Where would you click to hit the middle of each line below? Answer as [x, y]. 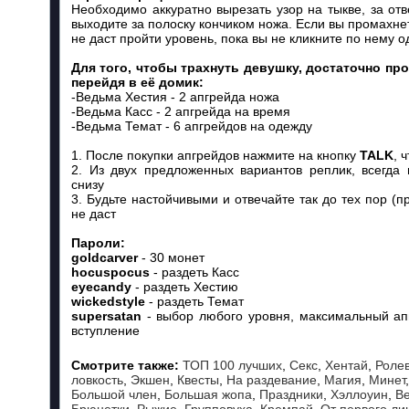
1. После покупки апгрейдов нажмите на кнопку [215, 155]
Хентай [346, 365]
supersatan [106, 316]
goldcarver [105, 257]
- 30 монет [171, 257]
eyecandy [101, 287]
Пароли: [98, 243]
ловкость [97, 380]
